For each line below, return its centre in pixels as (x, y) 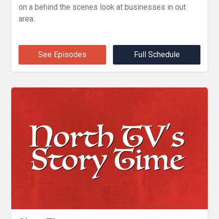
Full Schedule (157, 54)
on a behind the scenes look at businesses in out (102, 7)
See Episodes (62, 54)
